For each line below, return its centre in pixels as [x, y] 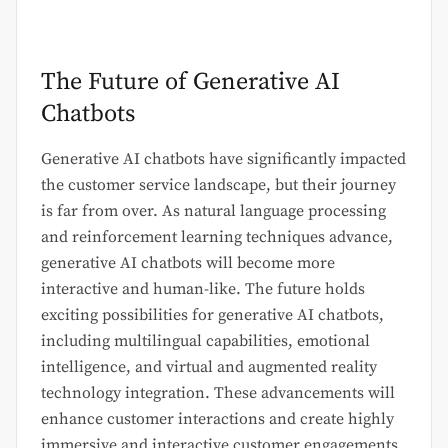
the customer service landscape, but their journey [218, 185]
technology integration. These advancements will [218, 393]
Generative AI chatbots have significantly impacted [223, 159]
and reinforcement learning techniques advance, [217, 237]
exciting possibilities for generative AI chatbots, [212, 315]
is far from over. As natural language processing [213, 211]
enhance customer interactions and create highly [217, 419]
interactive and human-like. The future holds [203, 289]
